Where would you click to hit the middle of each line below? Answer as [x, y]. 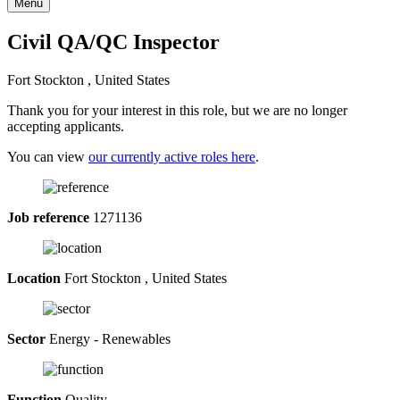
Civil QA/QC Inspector [113, 42]
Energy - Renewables [108, 338]
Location [34, 278]
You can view [48, 156]
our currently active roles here [172, 156]
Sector [26, 338]
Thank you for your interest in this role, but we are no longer [177, 110]
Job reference [48, 217]
